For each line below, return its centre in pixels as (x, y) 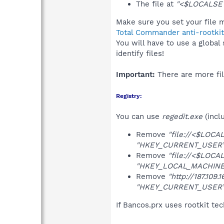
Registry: (129, 96)
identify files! (140, 53)
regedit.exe (182, 116)
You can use (139, 116)
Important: (135, 74)
